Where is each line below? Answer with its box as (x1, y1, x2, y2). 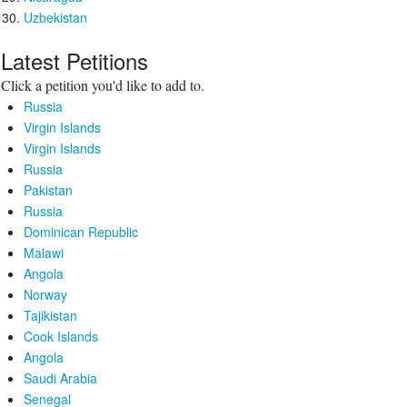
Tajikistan (24, 306, 77, 324)
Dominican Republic (24, 223, 138, 241)
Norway (24, 285, 67, 303)
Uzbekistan (24, 8, 87, 26)
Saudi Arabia (24, 369, 97, 387)
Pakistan (24, 181, 73, 199)
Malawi (24, 243, 64, 262)
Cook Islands (24, 327, 98, 345)
